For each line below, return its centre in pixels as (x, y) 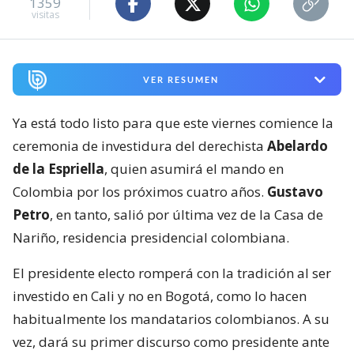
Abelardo (296, 145)
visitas (45, 14)
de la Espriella (58, 168)
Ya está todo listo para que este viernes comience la (173, 122)
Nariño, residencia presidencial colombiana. (151, 237)
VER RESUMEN (181, 80)
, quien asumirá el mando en (194, 168)
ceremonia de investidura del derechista (138, 145)
